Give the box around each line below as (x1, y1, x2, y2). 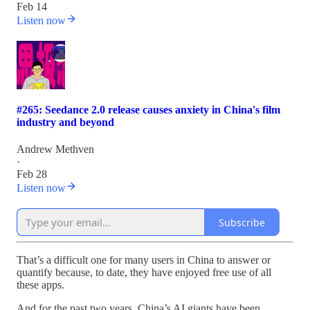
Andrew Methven (17, 143, 94, 156)
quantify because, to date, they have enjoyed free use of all (17, 266, 271, 279)
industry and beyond (17, 116, 114, 129)
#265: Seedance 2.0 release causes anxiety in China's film (17, 104, 280, 116)
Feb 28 (17, 168, 47, 181)
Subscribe (219, 215, 265, 229)
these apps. (17, 279, 64, 291)
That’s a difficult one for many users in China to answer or (17, 254, 271, 266)
